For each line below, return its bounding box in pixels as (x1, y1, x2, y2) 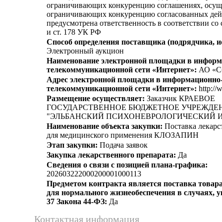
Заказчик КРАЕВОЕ (145, 94, 215, 103)
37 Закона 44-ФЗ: (47, 197, 107, 206)
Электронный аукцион (47, 47, 124, 55)
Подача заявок (98, 141, 148, 149)
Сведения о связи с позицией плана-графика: (47, 161, 208, 169)
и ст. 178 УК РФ (47, 28, 101, 36)
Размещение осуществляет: (47, 94, 145, 103)
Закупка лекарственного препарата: (47, 151, 176, 159)
